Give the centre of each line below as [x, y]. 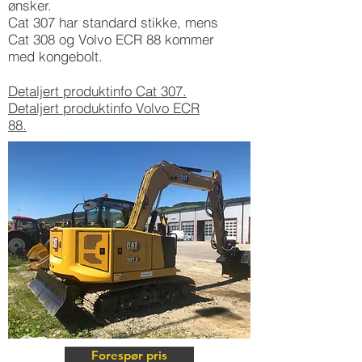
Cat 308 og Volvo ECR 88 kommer [111, 39]
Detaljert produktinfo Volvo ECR [104, 108]
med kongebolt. [55, 56]
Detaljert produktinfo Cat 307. [97, 91]
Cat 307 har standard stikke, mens [113, 22]
